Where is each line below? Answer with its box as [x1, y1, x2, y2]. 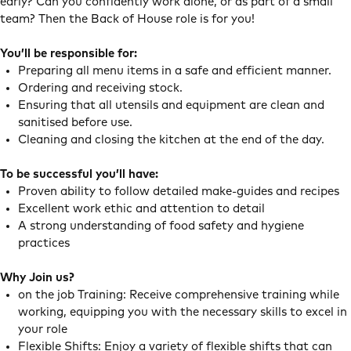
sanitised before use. [17, 117, 136, 128]
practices [17, 237, 73, 249]
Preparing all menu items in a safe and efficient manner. [17, 65, 335, 77]
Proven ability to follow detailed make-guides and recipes [17, 186, 342, 197]
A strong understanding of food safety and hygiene [17, 220, 304, 232]
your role [17, 324, 71, 335]
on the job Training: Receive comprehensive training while [17, 289, 339, 301]
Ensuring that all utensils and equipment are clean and [17, 100, 324, 111]
